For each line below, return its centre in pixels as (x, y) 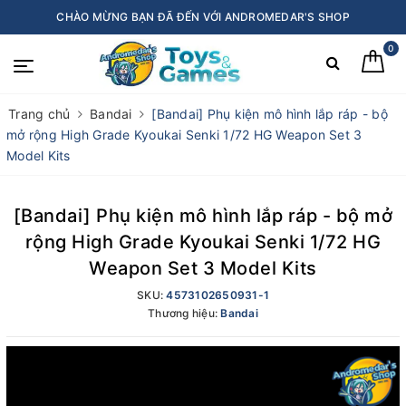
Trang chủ (39, 114)
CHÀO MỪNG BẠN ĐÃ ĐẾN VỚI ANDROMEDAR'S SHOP (203, 17)
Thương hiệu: (184, 313)
